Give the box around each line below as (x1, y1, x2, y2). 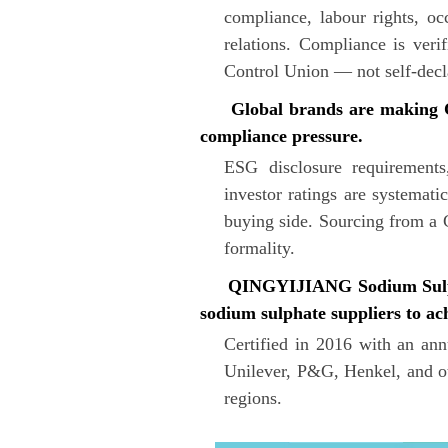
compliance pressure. (200, 126, 363, 146)
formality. (224, 238, 295, 258)
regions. (224, 388, 282, 408)
